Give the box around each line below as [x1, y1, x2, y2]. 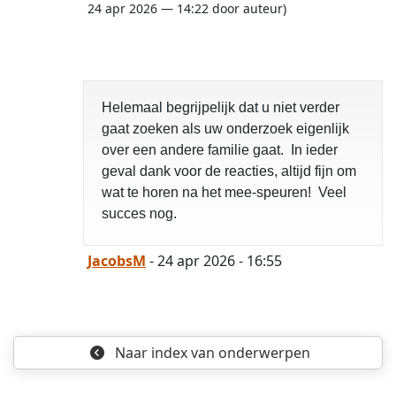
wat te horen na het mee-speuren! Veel [102, 185, 346, 201]
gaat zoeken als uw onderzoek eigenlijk [102, 121, 349, 137]
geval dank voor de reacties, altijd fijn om [102, 164, 356, 179]
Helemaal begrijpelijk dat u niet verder [102, 100, 339, 116]
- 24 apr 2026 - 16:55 [146, 251, 282, 271]
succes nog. [102, 206, 177, 222]
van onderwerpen [187, 343, 310, 363]
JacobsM [88, 251, 146, 271]
